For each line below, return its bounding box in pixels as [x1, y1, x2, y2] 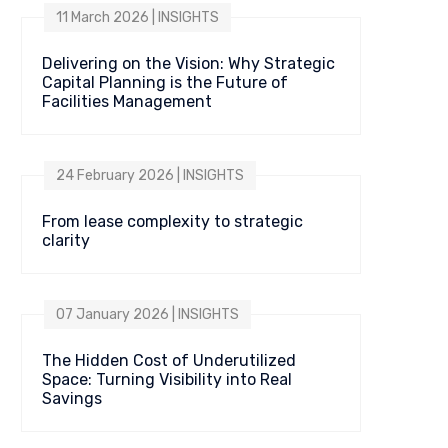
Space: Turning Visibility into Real [42, 370, 292, 389]
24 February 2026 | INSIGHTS [56, 167, 244, 184]
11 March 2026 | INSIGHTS [56, 9, 219, 26]
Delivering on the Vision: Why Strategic [42, 54, 335, 73]
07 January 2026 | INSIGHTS [56, 306, 239, 323]
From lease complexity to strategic [42, 212, 303, 231]
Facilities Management [42, 92, 212, 111]
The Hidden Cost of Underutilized [42, 351, 296, 370]
